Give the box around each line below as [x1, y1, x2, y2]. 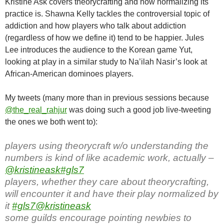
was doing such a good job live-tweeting [67, 105, 211, 114]
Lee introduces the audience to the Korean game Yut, [5, 45, 192, 54]
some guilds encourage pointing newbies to [5, 212, 191, 223]
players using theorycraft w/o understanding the [5, 140, 208, 151]
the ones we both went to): [5, 117, 97, 126]
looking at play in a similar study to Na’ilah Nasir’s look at [5, 57, 207, 66]
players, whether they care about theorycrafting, [5, 176, 209, 187]
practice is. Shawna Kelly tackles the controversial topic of [5, 9, 209, 18]
